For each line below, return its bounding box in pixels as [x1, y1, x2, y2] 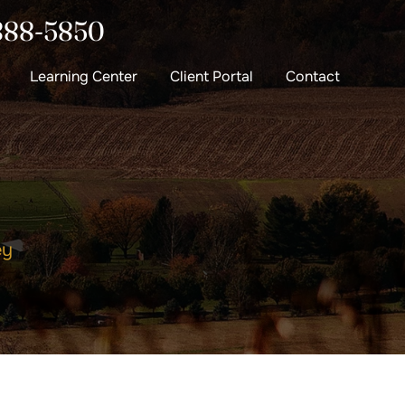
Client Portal [170, 67, 253, 86]
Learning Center [30, 67, 137, 86]
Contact [286, 67, 340, 86]
